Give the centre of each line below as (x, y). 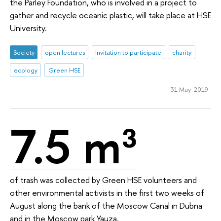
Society (24, 52)
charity (182, 52)
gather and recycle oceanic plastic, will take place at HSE (110, 15)
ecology (25, 70)
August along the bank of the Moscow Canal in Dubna (106, 206)
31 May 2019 (189, 90)
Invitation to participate (129, 52)
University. (28, 28)
